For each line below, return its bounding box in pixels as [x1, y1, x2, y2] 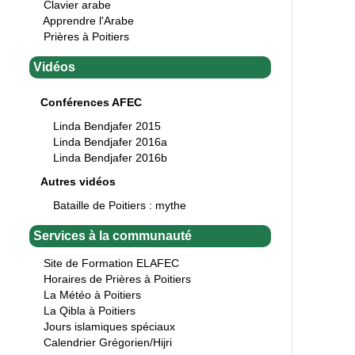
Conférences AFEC [40, 95, 142, 109]
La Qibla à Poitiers [44, 303, 136, 317]
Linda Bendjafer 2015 [53, 119, 161, 132]
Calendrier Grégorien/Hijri [44, 335, 172, 349]
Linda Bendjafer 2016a [53, 135, 167, 148]
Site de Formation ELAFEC [44, 256, 179, 269]
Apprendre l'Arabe [43, 13, 134, 27]
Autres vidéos [40, 174, 116, 188]
